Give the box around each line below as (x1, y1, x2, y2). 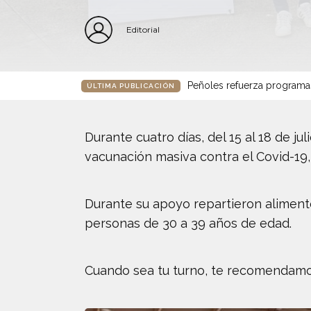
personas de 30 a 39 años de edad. (85, 216, 292, 230)
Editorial (126, 24, 160, 35)
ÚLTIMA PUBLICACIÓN (87, 81, 175, 90)
